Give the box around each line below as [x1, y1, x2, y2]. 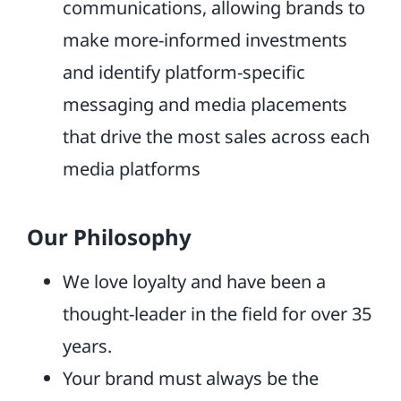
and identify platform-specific [62, 60, 305, 84]
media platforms [62, 157, 200, 181]
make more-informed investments [62, 28, 347, 52]
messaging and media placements [62, 92, 347, 116]
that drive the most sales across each [62, 124, 370, 149]
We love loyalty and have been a [62, 269, 326, 294]
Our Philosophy [26, 222, 192, 252]
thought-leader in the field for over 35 [62, 302, 371, 326]
